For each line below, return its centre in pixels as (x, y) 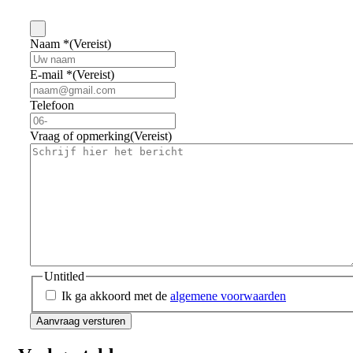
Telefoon (52, 105)
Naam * (50, 43)
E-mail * (51, 74)
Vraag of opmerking (80, 136)
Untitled (64, 276)
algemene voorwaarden (228, 296)
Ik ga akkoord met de (116, 296)
